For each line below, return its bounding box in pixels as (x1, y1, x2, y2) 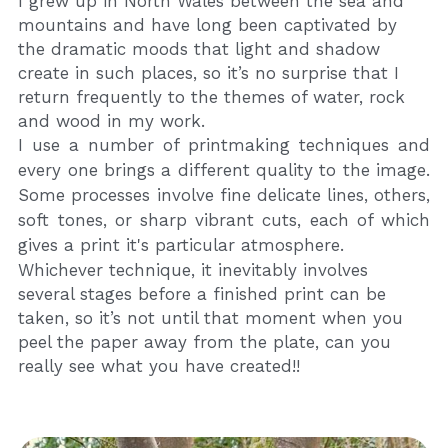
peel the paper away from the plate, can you (18, 332, 392, 353)
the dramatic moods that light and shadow (18, 39, 381, 60)
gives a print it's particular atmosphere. (18, 235, 345, 256)
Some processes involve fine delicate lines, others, (18, 185, 431, 206)
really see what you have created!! (18, 356, 301, 377)
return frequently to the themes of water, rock (18, 87, 406, 108)
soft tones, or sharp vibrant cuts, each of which (18, 210, 431, 231)
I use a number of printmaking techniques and (18, 135, 431, 156)
